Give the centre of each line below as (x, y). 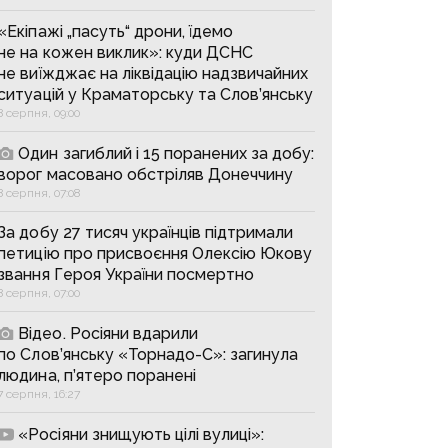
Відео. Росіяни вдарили (108, 333)
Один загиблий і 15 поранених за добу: (166, 153)
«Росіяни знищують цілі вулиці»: (141, 434)
